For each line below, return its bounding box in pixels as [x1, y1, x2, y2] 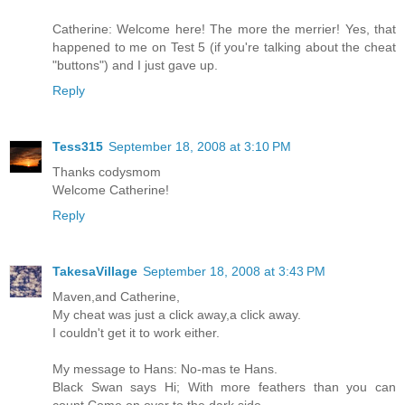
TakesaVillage [52, 264, 137, 279]
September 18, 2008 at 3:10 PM [108, 139, 291, 155]
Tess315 [52, 139, 103, 155]
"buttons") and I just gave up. [52, 58, 218, 73]
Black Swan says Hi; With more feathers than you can [52, 380, 396, 395]
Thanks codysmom [52, 165, 161, 180]
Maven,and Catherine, [52, 289, 180, 305]
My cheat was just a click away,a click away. [52, 307, 301, 323]
